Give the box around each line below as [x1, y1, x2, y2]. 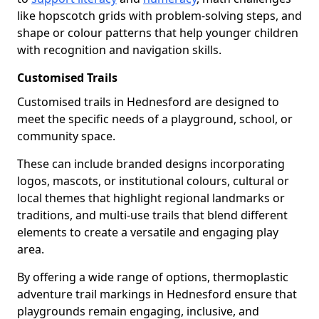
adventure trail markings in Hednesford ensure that [17, 286, 297, 302]
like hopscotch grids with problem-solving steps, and [17, 8, 302, 23]
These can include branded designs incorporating [17, 156, 285, 172]
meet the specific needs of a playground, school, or [17, 111, 293, 127]
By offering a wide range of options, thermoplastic [17, 269, 288, 285]
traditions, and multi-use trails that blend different [17, 207, 288, 223]
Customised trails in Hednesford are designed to [17, 94, 279, 110]
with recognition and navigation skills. [17, 42, 221, 58]
